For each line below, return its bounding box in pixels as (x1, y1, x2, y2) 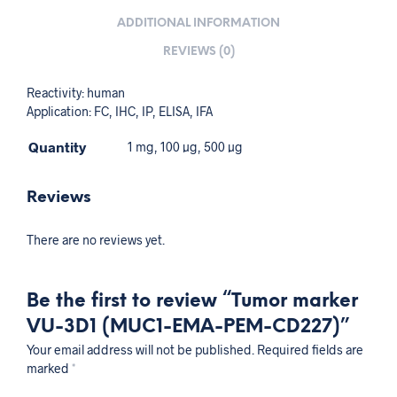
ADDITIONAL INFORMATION (117, 17, 280, 29)
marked (27, 361, 72, 376)
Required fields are (257, 342, 363, 357)
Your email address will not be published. (27, 342, 254, 357)
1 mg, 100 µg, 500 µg (128, 139, 243, 154)
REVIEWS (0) (162, 45, 235, 58)
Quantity (28, 138, 86, 155)
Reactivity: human (27, 85, 125, 100)
